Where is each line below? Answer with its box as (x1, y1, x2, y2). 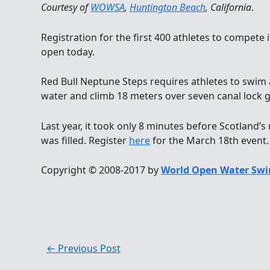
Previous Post (55, 242, 121, 256)
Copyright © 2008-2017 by (41, 163, 161, 177)
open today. (41, 45, 95, 58)
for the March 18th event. (150, 133, 269, 147)
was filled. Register (41, 133, 129, 147)
